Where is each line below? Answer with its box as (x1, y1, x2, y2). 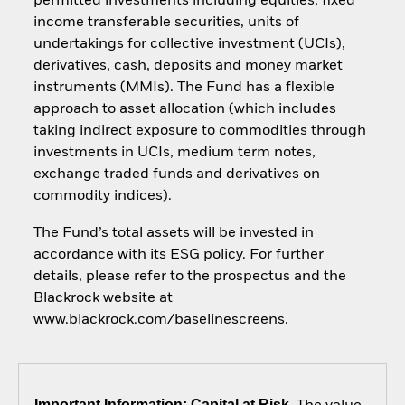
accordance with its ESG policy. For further (33, 247, 324, 262)
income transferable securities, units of (33, 15, 299, 31)
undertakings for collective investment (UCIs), (33, 37, 345, 52)
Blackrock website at (33, 290, 173, 306)
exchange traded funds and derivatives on (33, 167, 320, 183)
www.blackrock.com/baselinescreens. (33, 312, 288, 327)
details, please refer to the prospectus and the (33, 268, 346, 284)
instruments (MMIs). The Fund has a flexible (33, 80, 334, 96)
